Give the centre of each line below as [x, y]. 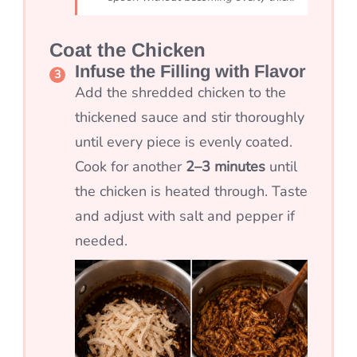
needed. [101, 241]
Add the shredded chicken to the [180, 93]
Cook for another [130, 167]
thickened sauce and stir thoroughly [190, 118]
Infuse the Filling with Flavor [190, 72]
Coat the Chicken [127, 50]
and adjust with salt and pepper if [185, 216]
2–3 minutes [226, 167]
